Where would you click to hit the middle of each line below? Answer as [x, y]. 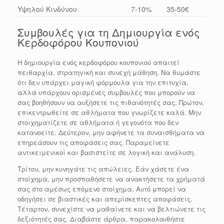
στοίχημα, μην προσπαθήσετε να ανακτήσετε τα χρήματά [111, 178]
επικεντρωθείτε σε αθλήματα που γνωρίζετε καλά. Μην [109, 112]
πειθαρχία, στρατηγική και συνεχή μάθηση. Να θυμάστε [109, 72]
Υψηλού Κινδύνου [47, 9]
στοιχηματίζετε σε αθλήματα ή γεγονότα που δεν [98, 122]
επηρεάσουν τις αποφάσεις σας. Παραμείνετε [93, 142]
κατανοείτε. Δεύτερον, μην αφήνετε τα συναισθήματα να [111, 132]
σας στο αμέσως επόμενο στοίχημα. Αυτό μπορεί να [102, 188]
